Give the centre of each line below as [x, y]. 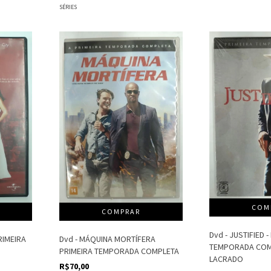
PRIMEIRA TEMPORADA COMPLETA [119, 251]
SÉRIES [68, 7]
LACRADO [227, 259]
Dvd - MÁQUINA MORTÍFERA [107, 239]
